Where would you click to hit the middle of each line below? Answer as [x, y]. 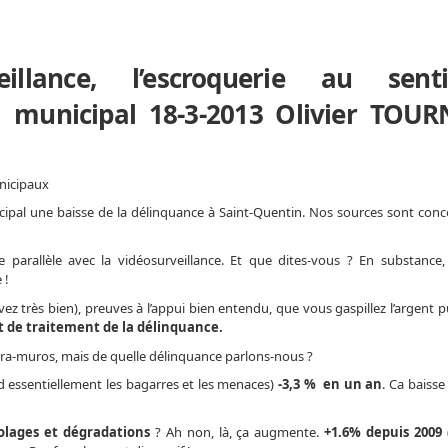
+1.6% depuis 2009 [383, 432]
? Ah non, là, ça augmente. [237, 432]
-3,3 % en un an [330, 384]
